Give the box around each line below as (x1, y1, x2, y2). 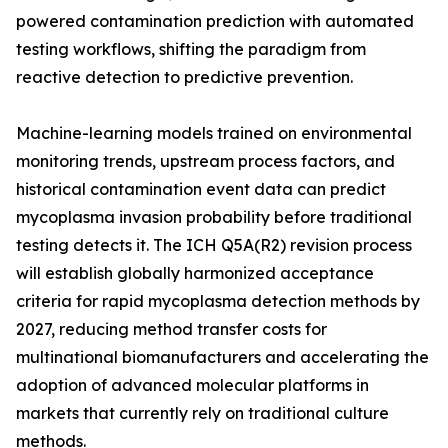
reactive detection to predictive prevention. (16, 67, 353, 88)
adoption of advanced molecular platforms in (16, 375, 369, 396)
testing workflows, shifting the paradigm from (16, 39, 366, 60)
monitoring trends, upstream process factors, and (16, 151, 395, 172)
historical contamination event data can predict (16, 179, 386, 200)
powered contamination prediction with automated (16, 11, 414, 32)
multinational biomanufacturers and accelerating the (16, 347, 429, 368)
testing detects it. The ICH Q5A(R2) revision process (16, 235, 412, 256)
